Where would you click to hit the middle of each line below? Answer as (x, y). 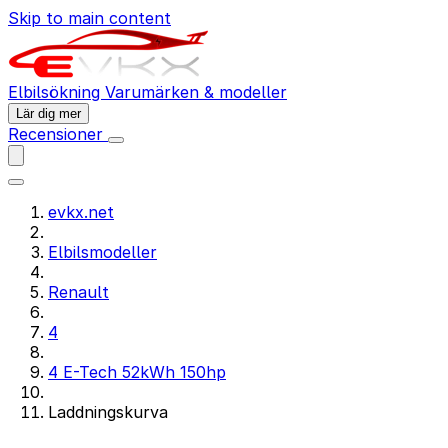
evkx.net (81, 212)
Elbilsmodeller (102, 252)
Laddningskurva (108, 412)
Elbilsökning (56, 92)
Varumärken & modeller (196, 92)
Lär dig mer (48, 113)
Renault (78, 292)
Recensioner (58, 134)
